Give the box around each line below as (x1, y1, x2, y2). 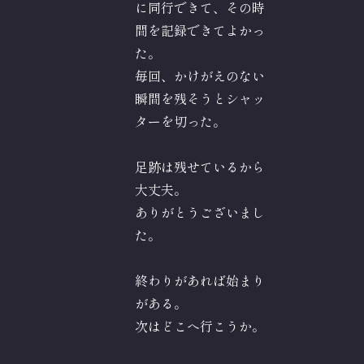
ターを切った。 (135, 111, 226, 132)
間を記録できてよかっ (135, 20, 265, 41)
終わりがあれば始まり (135, 271, 265, 291)
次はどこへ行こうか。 (135, 316, 265, 336)
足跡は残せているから (135, 157, 265, 177)
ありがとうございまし (135, 202, 265, 223)
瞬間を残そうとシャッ (135, 89, 265, 109)
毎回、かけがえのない (135, 66, 265, 86)
